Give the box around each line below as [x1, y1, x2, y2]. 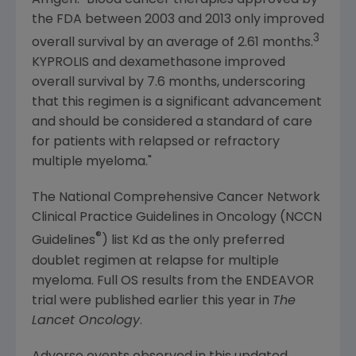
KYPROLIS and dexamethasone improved [32, 56, 285, 70]
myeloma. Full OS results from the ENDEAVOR [32, 274, 314, 288]
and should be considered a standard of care [32, 116, 312, 130]
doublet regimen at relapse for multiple [32, 254, 279, 268]
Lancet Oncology [32, 314, 140, 327]
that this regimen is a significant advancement [32, 96, 322, 110]
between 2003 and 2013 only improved [82, 13, 324, 26]
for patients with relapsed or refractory [32, 136, 280, 149]
